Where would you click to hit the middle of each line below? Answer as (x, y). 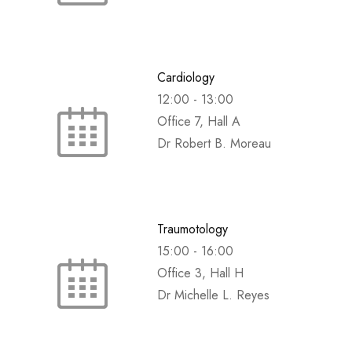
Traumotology (192, 229)
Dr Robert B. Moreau (214, 144)
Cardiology (186, 78)
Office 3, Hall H (200, 273)
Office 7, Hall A (199, 122)
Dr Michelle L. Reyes (213, 295)
